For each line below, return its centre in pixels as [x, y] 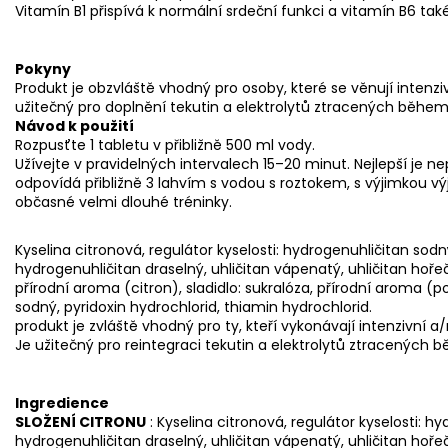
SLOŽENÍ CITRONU [80, 421]
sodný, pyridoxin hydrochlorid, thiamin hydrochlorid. [193, 306]
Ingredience [62, 402]
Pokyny [43, 68]
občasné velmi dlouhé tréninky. [123, 201]
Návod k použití [74, 125]
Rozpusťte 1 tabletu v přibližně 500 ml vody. [165, 144]
